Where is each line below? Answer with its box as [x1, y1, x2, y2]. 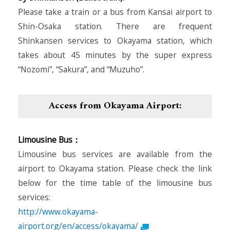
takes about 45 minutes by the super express [18, 49, 212, 61]
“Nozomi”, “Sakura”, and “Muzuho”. [18, 64, 144, 75]
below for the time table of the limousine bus [18, 177, 212, 189]
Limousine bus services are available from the [18, 148, 212, 160]
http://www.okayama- [18, 206, 98, 218]
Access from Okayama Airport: [48, 98, 182, 115]
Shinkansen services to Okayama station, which [18, 35, 212, 47]
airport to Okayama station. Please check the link [18, 163, 212, 175]
